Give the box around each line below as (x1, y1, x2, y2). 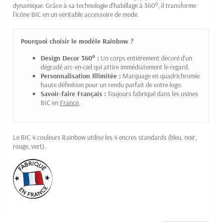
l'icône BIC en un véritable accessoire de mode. (13, 9, 139, 19)
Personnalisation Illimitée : (41, 71, 121, 80)
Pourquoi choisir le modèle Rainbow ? (21, 36, 133, 46)
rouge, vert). (13, 141, 46, 151)
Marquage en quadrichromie (121, 71, 200, 80)
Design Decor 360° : (41, 53, 99, 62)
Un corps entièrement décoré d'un (99, 53, 192, 62)
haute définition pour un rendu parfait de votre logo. (41, 80, 182, 89)
